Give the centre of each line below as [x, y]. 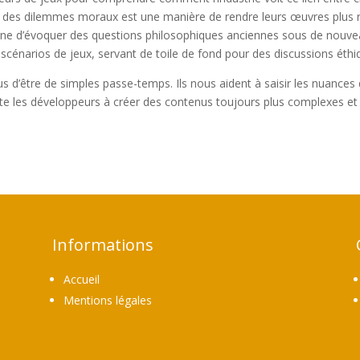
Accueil [81, 280]
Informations [102, 245]
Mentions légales [107, 301]
